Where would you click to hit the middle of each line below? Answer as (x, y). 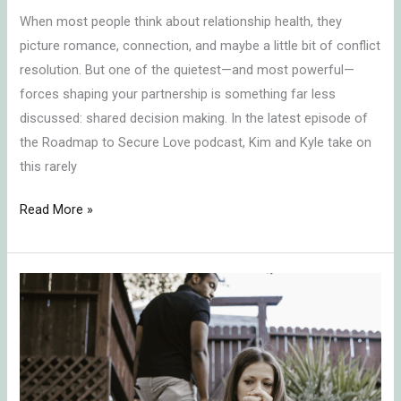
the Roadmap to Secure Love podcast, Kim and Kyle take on (196, 142)
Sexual (38, 380)
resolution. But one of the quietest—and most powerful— (188, 69)
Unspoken (48, 307)
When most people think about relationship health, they (181, 21)
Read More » (57, 210)
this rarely (49, 166)
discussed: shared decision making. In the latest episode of (194, 118)
